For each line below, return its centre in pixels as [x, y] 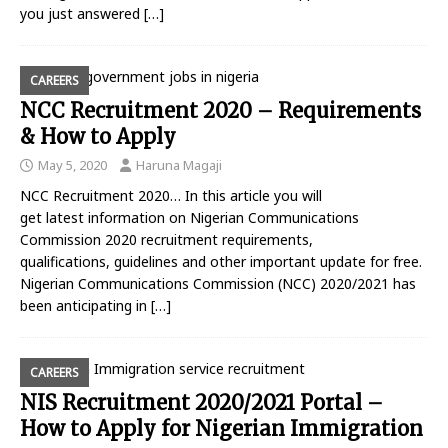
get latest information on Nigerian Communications [189, 218]
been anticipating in [85, 306]
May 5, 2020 [72, 165]
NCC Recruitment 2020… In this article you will [171, 196]
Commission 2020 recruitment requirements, [166, 240]
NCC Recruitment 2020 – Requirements [220, 111]
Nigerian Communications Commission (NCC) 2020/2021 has [218, 284]
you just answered [82, 14]
